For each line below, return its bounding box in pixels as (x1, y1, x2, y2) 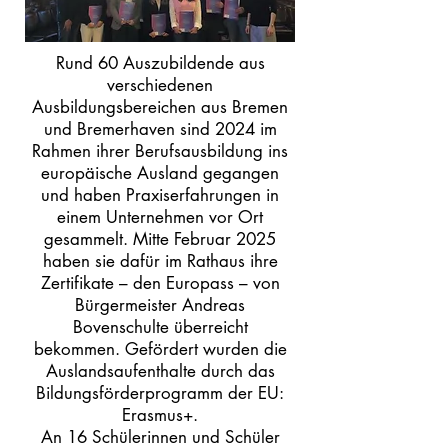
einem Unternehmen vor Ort (57, 206, 263, 228)
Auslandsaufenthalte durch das (45, 360, 275, 382)
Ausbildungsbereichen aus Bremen (32, 96, 288, 118)
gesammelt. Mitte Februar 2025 (44, 228, 276, 250)
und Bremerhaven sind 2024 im (43, 118, 277, 140)
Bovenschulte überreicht (72, 316, 248, 338)
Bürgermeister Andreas (75, 294, 245, 316)
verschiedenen (107, 74, 213, 96)
